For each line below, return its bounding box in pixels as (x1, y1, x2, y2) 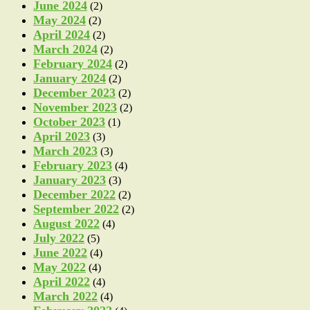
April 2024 (33, 27, 90, 42)
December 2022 (33, 187, 116, 201)
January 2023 (33, 172, 106, 187)
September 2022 (33, 201, 119, 216)
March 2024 (33, 42, 98, 56)
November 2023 (33, 100, 117, 114)
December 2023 (33, 85, 116, 100)
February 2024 (33, 56, 112, 71)
